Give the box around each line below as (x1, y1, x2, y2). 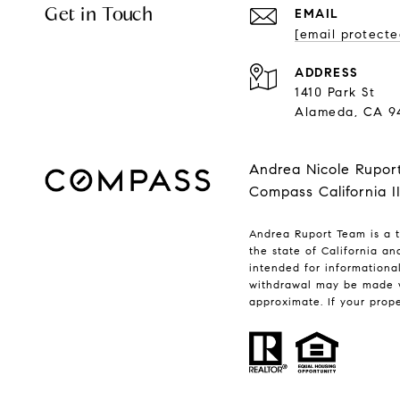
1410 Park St (295, 85, 375, 101)
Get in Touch (45, 3, 153, 27)
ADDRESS (295, 65, 359, 81)
